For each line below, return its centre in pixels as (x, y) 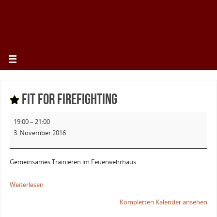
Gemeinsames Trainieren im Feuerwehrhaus (73, 162)
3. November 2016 (39, 133)
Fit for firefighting (68, 99)
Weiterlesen (26, 185)
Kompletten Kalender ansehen (164, 202)
